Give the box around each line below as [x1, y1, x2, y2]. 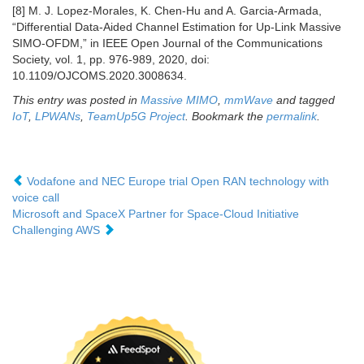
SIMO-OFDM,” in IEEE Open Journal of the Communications [12, 37, 323, 50]
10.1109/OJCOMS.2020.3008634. [12, 69, 187, 83]
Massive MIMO [141, 93, 218, 107]
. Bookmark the [185, 110, 266, 123]
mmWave [224, 93, 273, 107]
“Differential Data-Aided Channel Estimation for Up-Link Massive [12, 20, 341, 34]
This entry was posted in [12, 93, 141, 107]
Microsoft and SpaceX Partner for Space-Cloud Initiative [12, 207, 299, 221]
